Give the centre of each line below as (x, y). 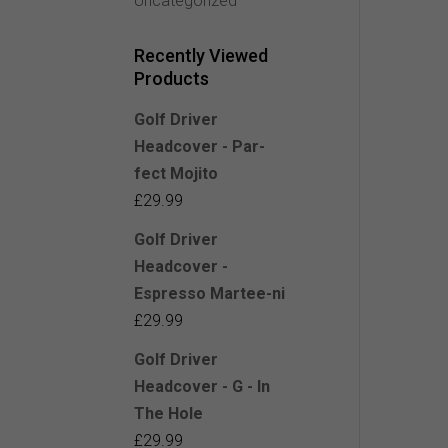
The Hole (169, 414)
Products (172, 79)
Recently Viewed (201, 56)
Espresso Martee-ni (210, 294)
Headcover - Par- (200, 147)
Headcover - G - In (202, 387)
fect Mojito (176, 174)
